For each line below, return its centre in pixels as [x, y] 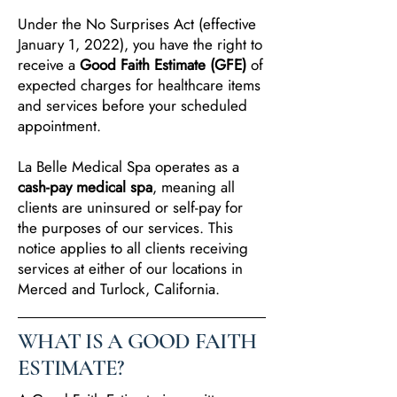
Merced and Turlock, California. [119, 289]
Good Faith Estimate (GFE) [163, 65]
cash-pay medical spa [85, 187]
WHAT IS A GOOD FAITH [137, 341]
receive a [49, 65]
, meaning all [194, 187]
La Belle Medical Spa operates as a [128, 167]
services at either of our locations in [130, 269]
